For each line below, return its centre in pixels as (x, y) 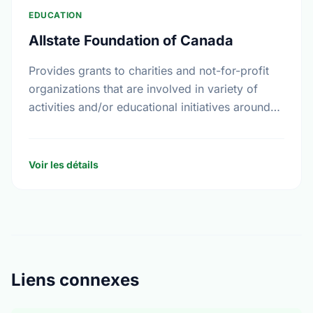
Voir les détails (64, 165)
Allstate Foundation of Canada (131, 41)
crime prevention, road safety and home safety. (154, 125)
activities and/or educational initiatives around (150, 107)
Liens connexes (75, 280)
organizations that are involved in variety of (143, 89)
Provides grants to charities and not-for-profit (149, 71)
